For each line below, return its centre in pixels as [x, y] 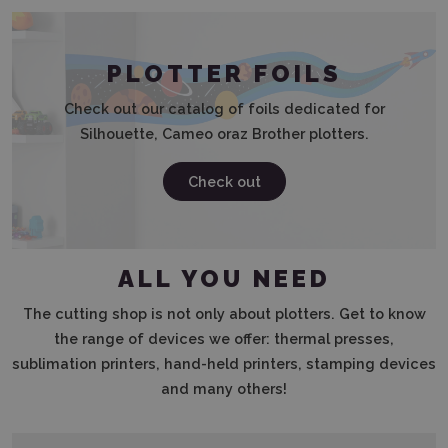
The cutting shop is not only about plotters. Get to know [224, 313]
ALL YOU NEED [224, 278]
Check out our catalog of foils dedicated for [224, 108]
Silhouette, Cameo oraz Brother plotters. [224, 133]
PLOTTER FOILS [224, 73]
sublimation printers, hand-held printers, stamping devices [224, 363]
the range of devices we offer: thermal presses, [224, 338]
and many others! [224, 388]
